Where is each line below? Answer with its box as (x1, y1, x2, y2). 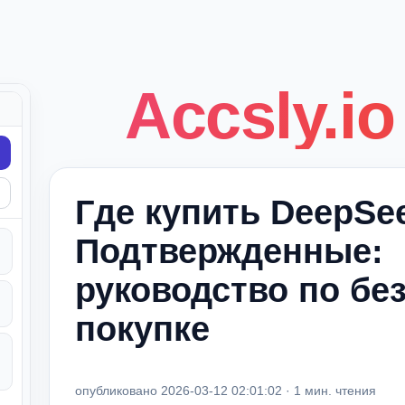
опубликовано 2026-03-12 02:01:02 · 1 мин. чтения (75, 383, 376, 398)
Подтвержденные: (75, 232, 383, 270)
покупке (75, 310, 210, 348)
